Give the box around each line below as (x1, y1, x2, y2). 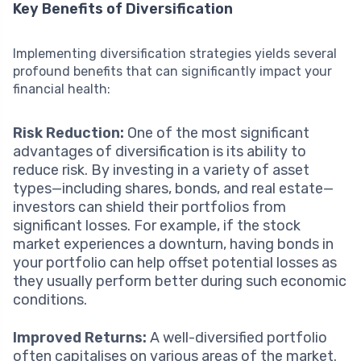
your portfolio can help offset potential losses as (13, 253, 337, 272)
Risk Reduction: (13, 123, 124, 142)
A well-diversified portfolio (147, 328, 327, 346)
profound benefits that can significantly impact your (13, 63, 332, 79)
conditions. (13, 290, 87, 309)
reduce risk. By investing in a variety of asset (13, 160, 309, 179)
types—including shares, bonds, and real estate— (13, 179, 334, 197)
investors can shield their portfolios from (13, 197, 286, 216)
